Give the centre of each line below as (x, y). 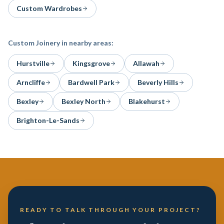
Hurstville (33, 63)
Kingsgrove (91, 63)
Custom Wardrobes (49, 8)
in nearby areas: (87, 43)
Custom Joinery (34, 43)
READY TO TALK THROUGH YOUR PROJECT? (110, 210)
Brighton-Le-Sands (48, 120)
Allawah (146, 63)
